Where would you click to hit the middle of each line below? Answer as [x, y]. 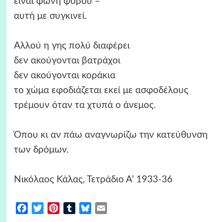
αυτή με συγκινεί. [50, 16]
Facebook [44, 208]
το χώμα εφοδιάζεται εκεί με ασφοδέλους [101, 91]
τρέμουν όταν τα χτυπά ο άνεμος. [84, 106]
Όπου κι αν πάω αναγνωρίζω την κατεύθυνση [111, 135]
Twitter [56, 208]
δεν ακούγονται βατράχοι [67, 61]
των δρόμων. [41, 150]
